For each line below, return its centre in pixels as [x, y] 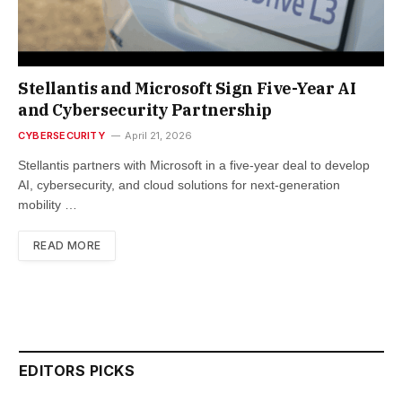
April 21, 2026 [158, 135]
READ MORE [67, 245]
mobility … [48, 204]
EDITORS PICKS [77, 370]
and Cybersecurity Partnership [145, 109]
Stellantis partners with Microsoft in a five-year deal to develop [194, 165]
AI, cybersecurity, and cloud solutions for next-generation [179, 184]
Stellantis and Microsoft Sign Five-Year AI [187, 88]
